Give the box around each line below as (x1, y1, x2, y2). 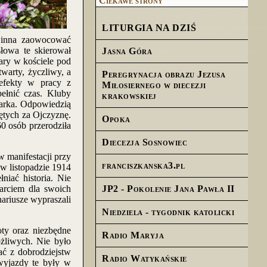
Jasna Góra (102, 46, 152, 56)
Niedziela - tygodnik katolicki (102, 207, 234, 217)
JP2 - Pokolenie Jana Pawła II (102, 184, 235, 194)
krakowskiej (102, 91, 157, 101)
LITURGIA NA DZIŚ (102, 23, 196, 33)
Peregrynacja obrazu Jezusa (102, 69, 225, 79)
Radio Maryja (102, 230, 164, 240)
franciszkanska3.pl (102, 160, 185, 170)
